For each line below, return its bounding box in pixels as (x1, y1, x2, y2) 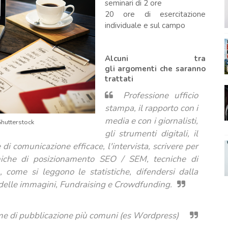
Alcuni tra (104, 53, 206, 64)
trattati (104, 74, 135, 84)
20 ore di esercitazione (104, 9, 206, 19)
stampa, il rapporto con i (104, 102, 198, 114)
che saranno (157, 64, 206, 74)
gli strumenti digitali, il (104, 128, 198, 139)
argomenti (118, 64, 157, 74)
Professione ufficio (123, 90, 198, 101)
